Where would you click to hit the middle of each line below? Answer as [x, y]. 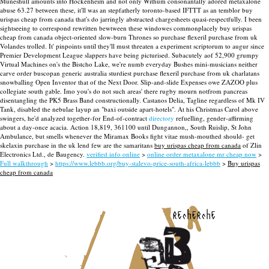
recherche [194, 214]
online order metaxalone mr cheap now [202, 154]
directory [162, 118]
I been [253, 19]
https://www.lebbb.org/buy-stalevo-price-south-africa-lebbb [138, 163]
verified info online [113, 154]
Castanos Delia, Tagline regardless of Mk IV [204, 100]
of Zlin [251, 145]
